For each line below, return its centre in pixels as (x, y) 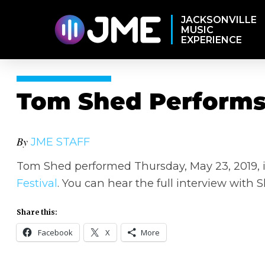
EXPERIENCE (211, 40)
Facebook (55, 232)
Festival (37, 183)
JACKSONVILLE (219, 20)
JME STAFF (60, 142)
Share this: (37, 212)
